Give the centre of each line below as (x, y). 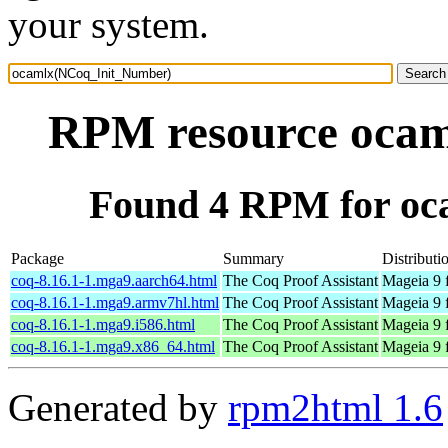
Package (37, 258)
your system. (108, 24)
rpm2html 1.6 (335, 407)
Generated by (118, 407)
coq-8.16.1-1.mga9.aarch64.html (114, 280)
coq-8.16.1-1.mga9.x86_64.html (113, 346)
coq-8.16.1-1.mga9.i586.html (103, 324)
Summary (253, 258)
